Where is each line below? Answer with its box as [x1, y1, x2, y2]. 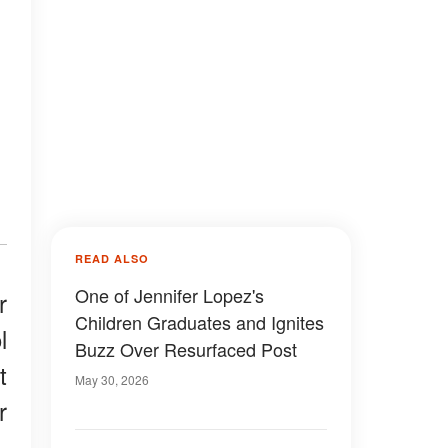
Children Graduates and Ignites [75, 309, 324, 335]
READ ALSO [75, 251, 149, 266]
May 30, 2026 [75, 371, 149, 388]
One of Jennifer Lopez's [75, 282, 264, 308]
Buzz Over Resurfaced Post [75, 336, 297, 362]
